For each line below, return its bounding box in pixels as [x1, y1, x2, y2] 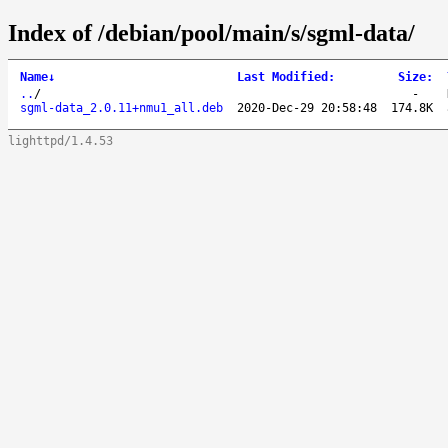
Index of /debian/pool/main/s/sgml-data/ [8, 19, 415, 46]
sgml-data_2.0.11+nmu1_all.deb [20, 100, 223, 115]
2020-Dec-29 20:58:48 [237, 100, 377, 115]
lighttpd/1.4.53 [8, 133, 113, 148]
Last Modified [237, 69, 328, 84]
